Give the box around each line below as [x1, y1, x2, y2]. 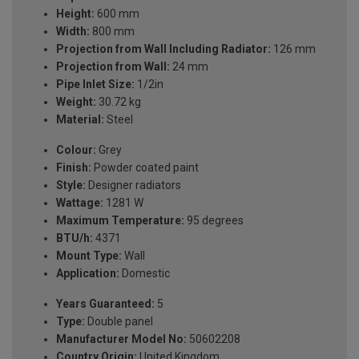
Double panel [85, 315, 153, 329]
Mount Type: [56, 249, 122, 263]
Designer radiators [86, 179, 181, 192]
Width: [56, 25, 90, 38]
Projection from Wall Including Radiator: [56, 42, 271, 56]
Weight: [56, 95, 96, 109]
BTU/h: [56, 232, 93, 245]
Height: [56, 7, 95, 21]
